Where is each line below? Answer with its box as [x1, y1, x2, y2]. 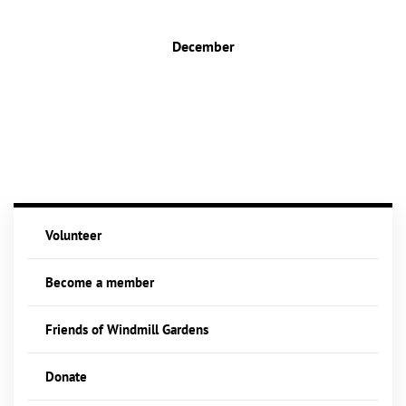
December [171, 37, 235, 56]
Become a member [45, 274, 154, 292]
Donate [45, 368, 87, 386]
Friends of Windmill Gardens [45, 321, 208, 339]
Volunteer [45, 227, 101, 245]
